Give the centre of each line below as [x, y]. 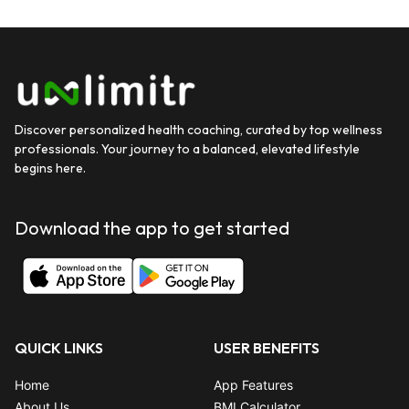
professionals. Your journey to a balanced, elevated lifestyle [187, 149]
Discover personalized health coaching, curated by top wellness [199, 130]
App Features [253, 385]
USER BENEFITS [266, 348]
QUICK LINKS [59, 348]
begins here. [50, 168]
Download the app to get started [152, 228]
